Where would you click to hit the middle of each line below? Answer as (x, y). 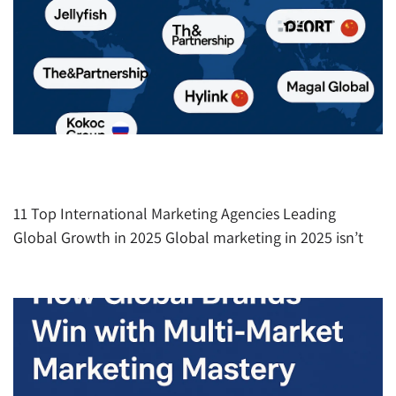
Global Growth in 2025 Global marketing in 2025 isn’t (188, 238)
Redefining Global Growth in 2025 (135, 183)
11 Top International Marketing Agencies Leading (175, 214)
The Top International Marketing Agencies (166, 162)
